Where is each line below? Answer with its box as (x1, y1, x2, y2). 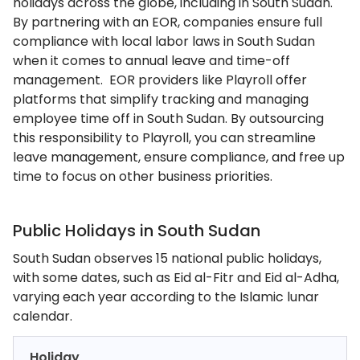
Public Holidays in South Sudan (13, 219, 260, 242)
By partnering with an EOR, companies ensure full (13, 12, 322, 31)
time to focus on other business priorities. (13, 166, 272, 186)
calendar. (13, 306, 72, 325)
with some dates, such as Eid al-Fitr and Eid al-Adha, (13, 268, 339, 287)
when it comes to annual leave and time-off (13, 51, 290, 70)
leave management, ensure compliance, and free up (13, 147, 345, 166)
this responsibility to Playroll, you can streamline (13, 128, 316, 147)
